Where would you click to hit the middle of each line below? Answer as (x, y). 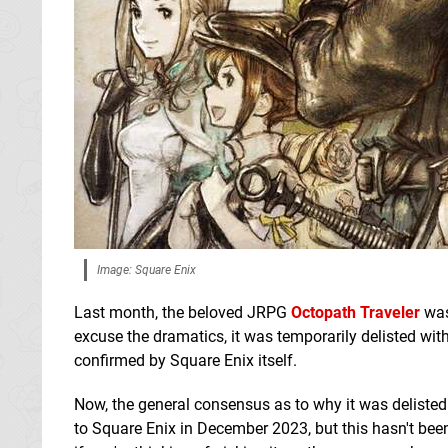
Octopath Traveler (355, 312)
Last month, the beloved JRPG (182, 312)
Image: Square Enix (146, 269)
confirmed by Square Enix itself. (185, 360)
